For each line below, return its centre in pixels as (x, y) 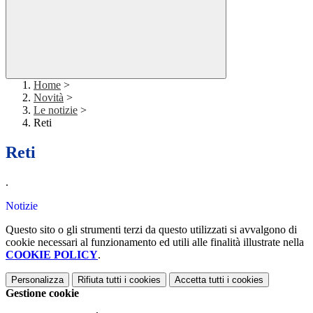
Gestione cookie (42, 293)
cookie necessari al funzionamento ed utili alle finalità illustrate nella (155, 242)
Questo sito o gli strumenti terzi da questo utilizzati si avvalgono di (151, 230)
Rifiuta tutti (100, 280)
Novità (49, 98)
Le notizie (56, 110)
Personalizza (37, 280)
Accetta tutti (199, 280)
